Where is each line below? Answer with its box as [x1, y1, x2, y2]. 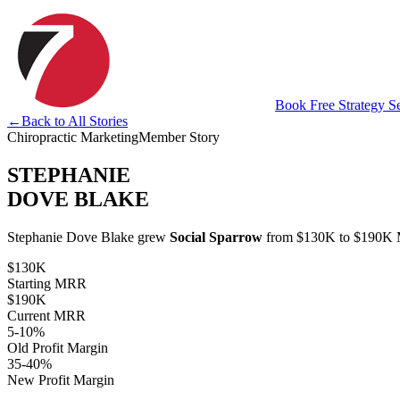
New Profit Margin [7, 371, 114, 387]
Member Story [138, 129, 220, 145]
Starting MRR [7, 275, 87, 291]
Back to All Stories [21, 113, 128, 129]
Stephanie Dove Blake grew [7, 229, 170, 245]
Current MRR [7, 307, 86, 323]
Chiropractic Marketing [7, 129, 138, 145]
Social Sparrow [170, 229, 262, 245]
